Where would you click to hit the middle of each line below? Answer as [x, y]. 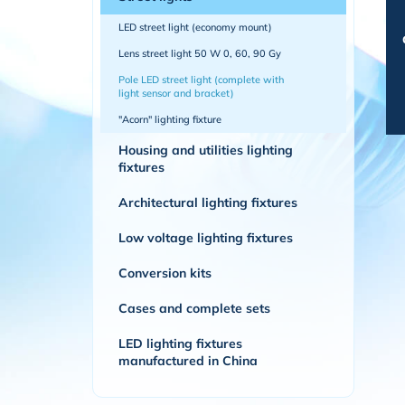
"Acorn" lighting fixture [170, 119]
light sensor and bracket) [176, 93]
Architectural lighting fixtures [208, 202]
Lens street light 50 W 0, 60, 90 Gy [200, 53]
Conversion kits [165, 273]
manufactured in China [188, 361]
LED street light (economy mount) [195, 27]
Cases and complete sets [194, 308]
